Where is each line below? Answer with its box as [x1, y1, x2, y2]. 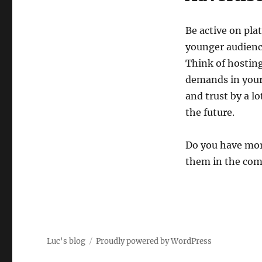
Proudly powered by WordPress [96, 236, 212, 247]
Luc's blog [47, 236, 86, 247]
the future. [185, 106, 235, 119]
